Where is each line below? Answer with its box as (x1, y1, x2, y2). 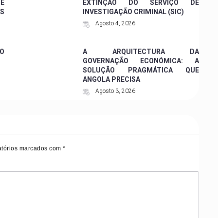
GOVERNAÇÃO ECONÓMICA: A (83, 56, 199, 65)
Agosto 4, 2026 (94, 19, 136, 27)
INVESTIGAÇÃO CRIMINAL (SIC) (83, 7, 184, 16)
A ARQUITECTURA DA (83, 47, 199, 55)
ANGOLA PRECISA (83, 75, 141, 83)
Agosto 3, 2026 (94, 87, 136, 94)
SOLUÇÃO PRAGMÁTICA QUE (83, 66, 199, 74)
